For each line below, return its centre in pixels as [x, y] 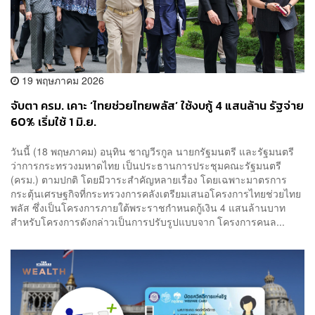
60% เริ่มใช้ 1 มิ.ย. [53, 122]
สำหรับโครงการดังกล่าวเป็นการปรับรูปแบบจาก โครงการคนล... [148, 221]
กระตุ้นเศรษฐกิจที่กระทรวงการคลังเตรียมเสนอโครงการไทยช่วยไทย [156, 193]
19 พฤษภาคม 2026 [62, 81]
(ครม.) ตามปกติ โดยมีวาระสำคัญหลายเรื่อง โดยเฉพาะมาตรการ [149, 179]
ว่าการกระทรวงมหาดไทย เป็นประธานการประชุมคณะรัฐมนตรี [146, 165]
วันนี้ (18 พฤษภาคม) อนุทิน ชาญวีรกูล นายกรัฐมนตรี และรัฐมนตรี [152, 151]
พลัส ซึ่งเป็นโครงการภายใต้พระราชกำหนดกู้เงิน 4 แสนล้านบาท [151, 207]
